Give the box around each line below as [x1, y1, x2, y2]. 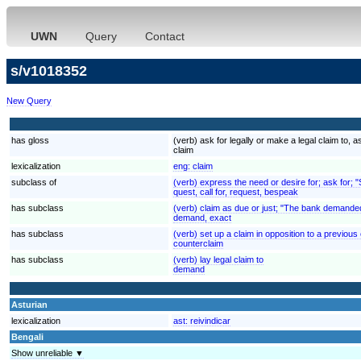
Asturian [11, 299, 48, 309]
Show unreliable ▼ [11, 347, 84, 358]
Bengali [11, 331, 44, 342]
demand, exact [173, 212, 231, 222]
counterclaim [173, 238, 223, 248]
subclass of [11, 176, 56, 187]
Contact [145, 30, 185, 43]
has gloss [11, 135, 49, 145]
